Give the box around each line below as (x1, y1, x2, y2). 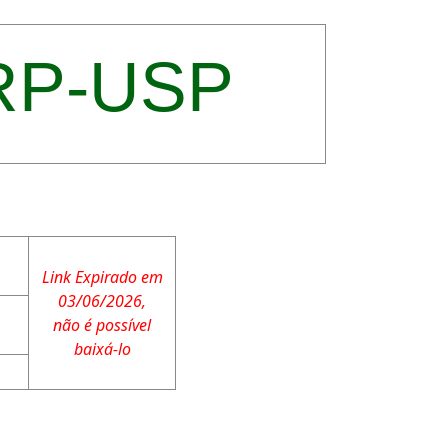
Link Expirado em (41, 266, 163, 288)
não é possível (53, 314, 151, 336)
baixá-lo (73, 338, 131, 360)
